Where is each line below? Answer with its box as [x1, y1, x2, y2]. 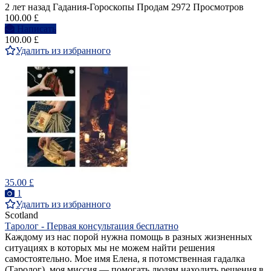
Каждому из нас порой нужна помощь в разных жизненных [5, 232, 252, 243]
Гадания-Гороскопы [53, 2, 134, 13]
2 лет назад [5, 2, 50, 13]
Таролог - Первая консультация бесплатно [5, 221, 178, 232]
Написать [17, 24, 56, 34]
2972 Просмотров [171, 2, 244, 13]
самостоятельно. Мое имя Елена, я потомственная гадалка [5, 253, 245, 264]
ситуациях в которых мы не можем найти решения [5, 243, 215, 253]
